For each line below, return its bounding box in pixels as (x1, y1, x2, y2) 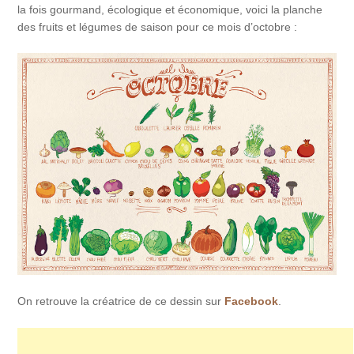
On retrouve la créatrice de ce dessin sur (17, 295, 225, 308)
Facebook (224, 295, 279, 308)
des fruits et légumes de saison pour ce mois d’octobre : (17, 20, 298, 33)
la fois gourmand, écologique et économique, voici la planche (17, 2, 323, 16)
